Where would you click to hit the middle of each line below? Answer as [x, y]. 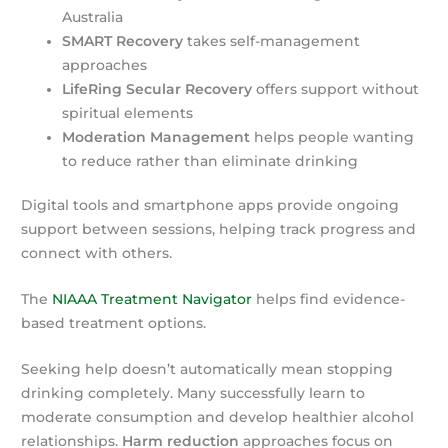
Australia [93, 16]
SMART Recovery [123, 40]
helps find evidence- [329, 299]
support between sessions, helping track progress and [219, 229]
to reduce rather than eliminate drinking [210, 160]
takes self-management [272, 40]
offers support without [336, 88]
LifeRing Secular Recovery [157, 88]
